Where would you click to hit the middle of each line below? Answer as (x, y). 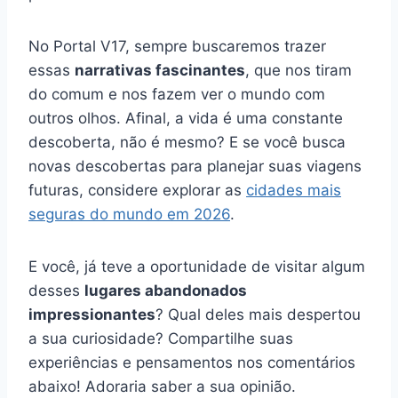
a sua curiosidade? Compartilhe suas (161, 338)
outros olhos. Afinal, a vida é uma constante (186, 118)
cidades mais (294, 190)
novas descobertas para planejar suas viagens (195, 166)
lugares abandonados (166, 290)
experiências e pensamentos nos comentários (192, 362)
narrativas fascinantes (160, 70)
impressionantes (92, 314)
